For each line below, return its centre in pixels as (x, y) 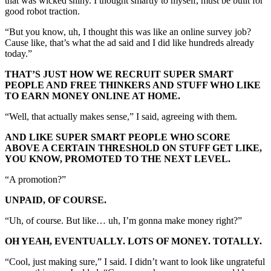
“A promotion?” (35, 180)
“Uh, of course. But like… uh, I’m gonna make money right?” (123, 221)
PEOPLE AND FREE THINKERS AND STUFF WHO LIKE (133, 85)
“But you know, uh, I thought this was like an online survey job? (128, 32)
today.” (18, 54)
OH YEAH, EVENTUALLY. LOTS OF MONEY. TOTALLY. (133, 241)
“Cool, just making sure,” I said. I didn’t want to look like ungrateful (135, 262)
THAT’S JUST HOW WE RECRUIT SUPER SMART (119, 74)
